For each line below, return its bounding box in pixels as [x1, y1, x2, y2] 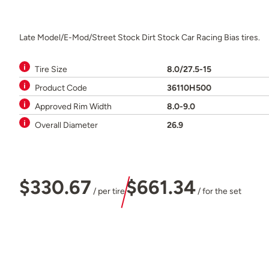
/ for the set [196, 186, 241, 197]
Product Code [35, 82, 87, 93]
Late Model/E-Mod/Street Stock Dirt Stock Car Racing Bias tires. [19, 31, 260, 43]
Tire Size [35, 63, 67, 74]
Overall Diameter [35, 119, 98, 130]
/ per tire [91, 186, 125, 197]
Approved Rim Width [35, 100, 112, 112]
